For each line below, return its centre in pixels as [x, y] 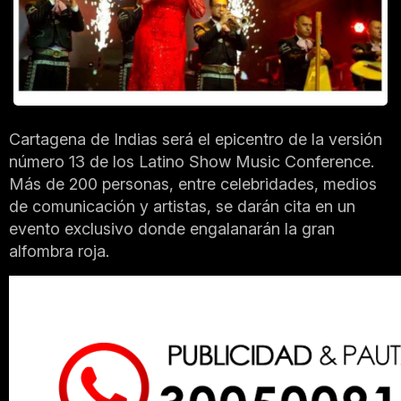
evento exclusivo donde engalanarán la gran [172, 228]
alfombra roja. [59, 251]
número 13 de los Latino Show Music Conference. [192, 161]
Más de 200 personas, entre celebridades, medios [193, 183]
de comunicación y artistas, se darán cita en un [182, 206]
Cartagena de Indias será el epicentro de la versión [196, 139]
